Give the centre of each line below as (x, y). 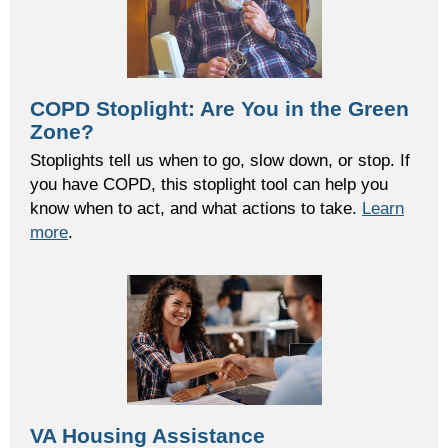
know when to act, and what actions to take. (196, 208)
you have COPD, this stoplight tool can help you (209, 184)
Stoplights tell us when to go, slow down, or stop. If (220, 160)
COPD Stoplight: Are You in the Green (219, 109)
